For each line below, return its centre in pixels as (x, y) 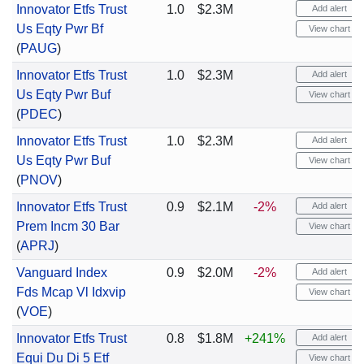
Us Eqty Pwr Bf (59, 29)
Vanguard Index (61, 273)
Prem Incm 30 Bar (67, 226)
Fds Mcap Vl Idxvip (71, 292)
